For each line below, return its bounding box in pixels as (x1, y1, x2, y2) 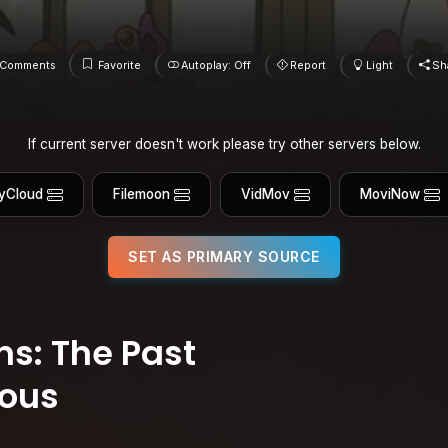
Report (290, 58, 327, 72)
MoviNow (360, 186, 421, 203)
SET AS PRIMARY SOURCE (128, 247, 320, 265)
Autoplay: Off (180, 58, 251, 72)
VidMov (240, 186, 290, 203)
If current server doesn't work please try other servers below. (27, 135, 421, 152)
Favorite (98, 58, 142, 72)
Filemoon (113, 186, 171, 203)
